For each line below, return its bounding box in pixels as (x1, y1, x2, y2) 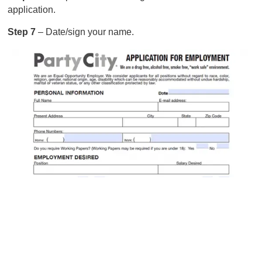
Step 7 (8, 27, 39, 37)
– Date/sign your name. (38, 27, 135, 37)
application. (8, 5, 56, 15)
